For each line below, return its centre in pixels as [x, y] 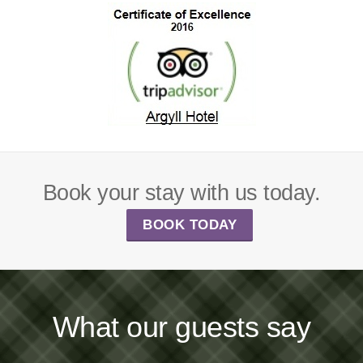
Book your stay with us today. [181, 192]
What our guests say [181, 327]
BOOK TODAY [190, 225]
